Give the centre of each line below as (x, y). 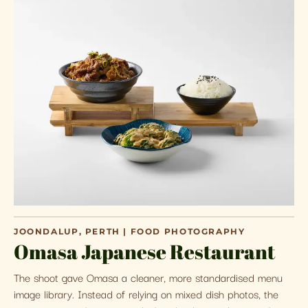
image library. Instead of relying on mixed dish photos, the (146, 293)
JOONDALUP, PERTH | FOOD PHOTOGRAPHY (130, 232)
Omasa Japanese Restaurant (144, 252)
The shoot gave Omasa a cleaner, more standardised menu (148, 277)
